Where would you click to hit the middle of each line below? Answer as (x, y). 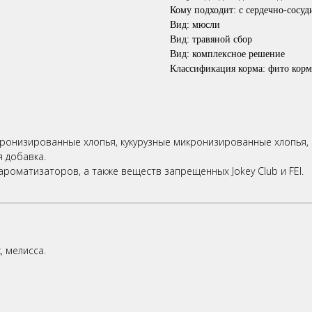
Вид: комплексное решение (227, 54)
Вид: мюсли (195, 24)
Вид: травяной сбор (211, 39)
